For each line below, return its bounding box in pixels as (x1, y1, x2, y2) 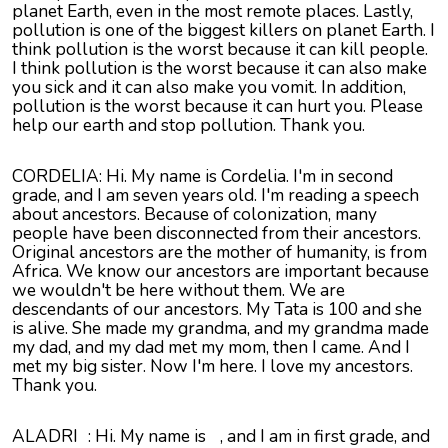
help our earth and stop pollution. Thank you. (12, 113, 365, 138)
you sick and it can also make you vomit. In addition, (12, 75, 406, 100)
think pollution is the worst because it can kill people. (12, 37, 428, 62)
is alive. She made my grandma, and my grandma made (12, 316, 429, 341)
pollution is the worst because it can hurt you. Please (12, 94, 423, 119)
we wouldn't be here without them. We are (12, 278, 345, 303)
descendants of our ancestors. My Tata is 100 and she (12, 297, 422, 322)
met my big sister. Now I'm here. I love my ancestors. (12, 354, 413, 379)
